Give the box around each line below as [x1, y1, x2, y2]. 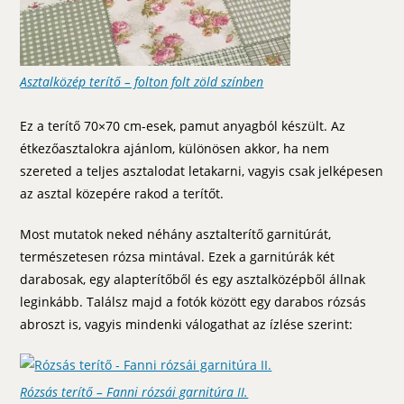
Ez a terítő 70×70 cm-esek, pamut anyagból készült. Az [20, 116, 346, 134]
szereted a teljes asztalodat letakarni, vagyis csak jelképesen [20, 161, 384, 179]
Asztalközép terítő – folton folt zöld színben [20, 72, 264, 90]
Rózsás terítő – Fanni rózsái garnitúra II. [20, 382, 249, 400]
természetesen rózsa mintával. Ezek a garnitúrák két [20, 247, 335, 265]
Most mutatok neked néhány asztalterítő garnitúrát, [20, 225, 332, 243]
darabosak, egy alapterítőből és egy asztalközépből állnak [20, 270, 366, 288]
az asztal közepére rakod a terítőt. [20, 184, 225, 202]
